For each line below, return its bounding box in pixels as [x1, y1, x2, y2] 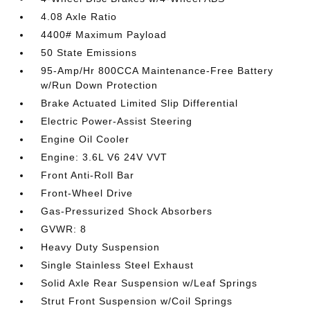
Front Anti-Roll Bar [41, 169, 135, 181]
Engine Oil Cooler [41, 133, 130, 145]
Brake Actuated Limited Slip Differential [41, 97, 239, 109]
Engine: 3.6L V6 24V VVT [41, 151, 168, 163]
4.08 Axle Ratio [41, 10, 118, 22]
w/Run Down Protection [41, 79, 158, 91]
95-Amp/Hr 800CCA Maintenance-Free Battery [41, 64, 274, 76]
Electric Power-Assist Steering [41, 115, 193, 127]
